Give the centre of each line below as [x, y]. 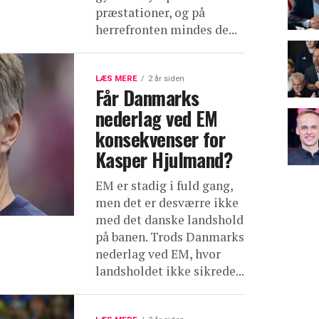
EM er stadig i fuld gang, [164, 185]
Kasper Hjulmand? [164, 159]
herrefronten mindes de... [166, 30]
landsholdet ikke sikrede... [170, 271]
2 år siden [166, 79]
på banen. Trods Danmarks [170, 237]
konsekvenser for [161, 139]
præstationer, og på [150, 12]
